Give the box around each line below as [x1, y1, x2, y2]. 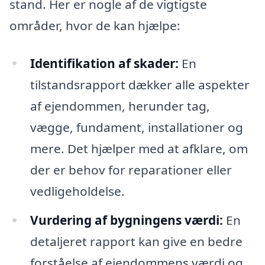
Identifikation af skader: [30, 54, 179, 72]
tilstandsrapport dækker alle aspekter [30, 76, 250, 93]
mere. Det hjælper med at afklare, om [30, 140, 248, 157]
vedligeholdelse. [30, 182, 125, 199]
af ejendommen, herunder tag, [30, 97, 210, 114]
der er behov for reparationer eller [30, 161, 232, 178]
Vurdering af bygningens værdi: [30, 212, 223, 229]
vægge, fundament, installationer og [30, 118, 243, 135]
